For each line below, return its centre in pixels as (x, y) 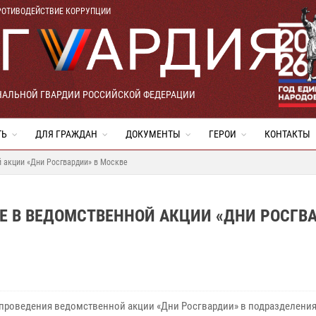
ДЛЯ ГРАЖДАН (66, 134)
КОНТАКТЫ (287, 134)
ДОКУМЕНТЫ (153, 134)
